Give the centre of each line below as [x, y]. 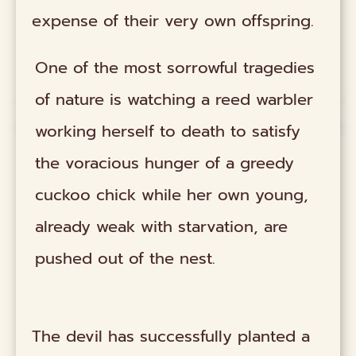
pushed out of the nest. [126, 258]
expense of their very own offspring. [173, 21]
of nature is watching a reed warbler [174, 99]
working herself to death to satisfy [168, 131]
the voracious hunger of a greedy [165, 163]
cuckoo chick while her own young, [172, 194]
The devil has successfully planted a [171, 336]
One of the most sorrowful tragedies [175, 67]
